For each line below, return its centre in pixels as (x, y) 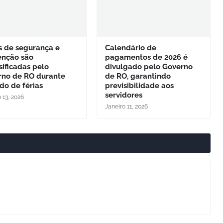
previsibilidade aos (139, 85)
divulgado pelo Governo (149, 66)
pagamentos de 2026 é (146, 57)
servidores (123, 95)
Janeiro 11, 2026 (126, 106)
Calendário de (130, 48)
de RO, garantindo (138, 76)
